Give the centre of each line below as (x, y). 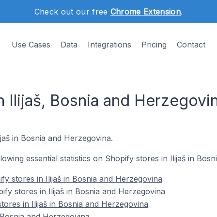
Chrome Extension (145, 12)
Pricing (154, 45)
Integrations (109, 45)
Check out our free (72, 12)
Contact (191, 45)
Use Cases (31, 45)
